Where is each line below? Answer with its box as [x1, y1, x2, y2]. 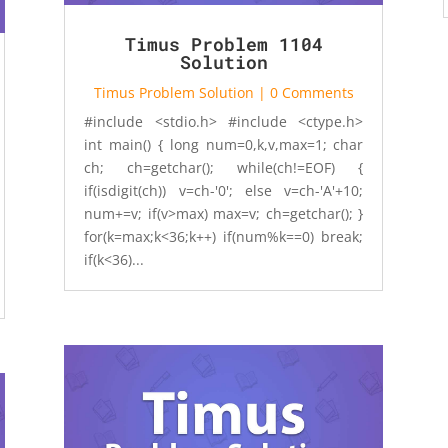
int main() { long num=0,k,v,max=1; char [84, 134, 364, 154]
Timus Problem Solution [93, 82, 254, 102]
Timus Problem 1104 [124, 31, 323, 56]
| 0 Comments [253, 82, 354, 102]
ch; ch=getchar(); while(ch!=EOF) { [84, 157, 364, 177]
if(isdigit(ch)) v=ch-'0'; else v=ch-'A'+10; [84, 180, 364, 200]
